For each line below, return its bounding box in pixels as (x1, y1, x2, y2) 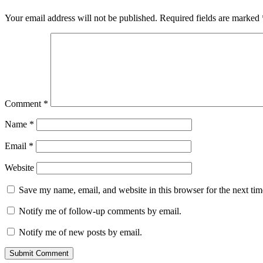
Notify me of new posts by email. (19, 227, 142, 238)
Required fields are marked (160, 13, 262, 23)
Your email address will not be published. (5, 13, 157, 23)
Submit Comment (9, 249, 69, 258)
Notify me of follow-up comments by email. (19, 206, 181, 217)
